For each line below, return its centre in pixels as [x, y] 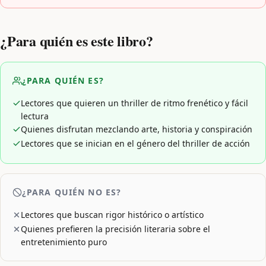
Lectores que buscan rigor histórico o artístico [112, 214]
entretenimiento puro [64, 242]
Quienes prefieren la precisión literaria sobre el [115, 229]
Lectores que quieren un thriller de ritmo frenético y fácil [134, 103]
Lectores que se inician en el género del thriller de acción [135, 143]
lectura [35, 116]
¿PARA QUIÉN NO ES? [72, 192]
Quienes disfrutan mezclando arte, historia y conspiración [137, 129]
